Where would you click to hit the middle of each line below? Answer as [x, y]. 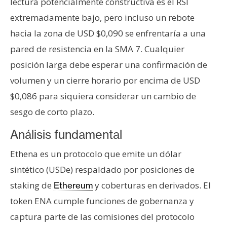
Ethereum [73, 185]
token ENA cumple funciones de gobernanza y [102, 201]
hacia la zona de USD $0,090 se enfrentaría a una [108, 33]
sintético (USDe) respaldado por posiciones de [102, 170]
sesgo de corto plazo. [52, 112]
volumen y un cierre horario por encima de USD [105, 81]
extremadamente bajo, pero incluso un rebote [102, 18]
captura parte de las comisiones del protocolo [102, 217]
